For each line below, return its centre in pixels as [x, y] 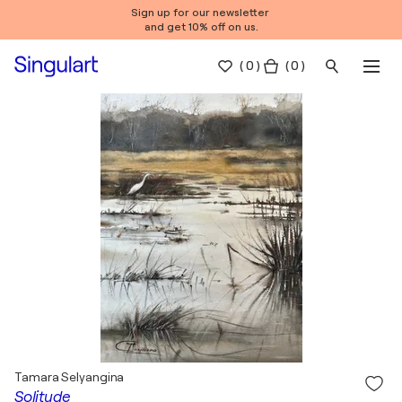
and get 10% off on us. [201, 27]
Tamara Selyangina [70, 377]
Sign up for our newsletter [201, 13]
